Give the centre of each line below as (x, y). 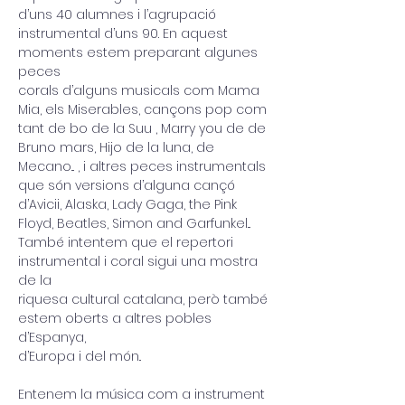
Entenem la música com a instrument (143, 394)
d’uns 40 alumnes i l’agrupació (117, 14)
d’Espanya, (52, 337)
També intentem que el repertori (127, 242)
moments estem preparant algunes (140, 52)
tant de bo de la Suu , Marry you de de (144, 128)
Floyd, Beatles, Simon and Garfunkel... (134, 223)
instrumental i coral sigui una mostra (140, 261)
